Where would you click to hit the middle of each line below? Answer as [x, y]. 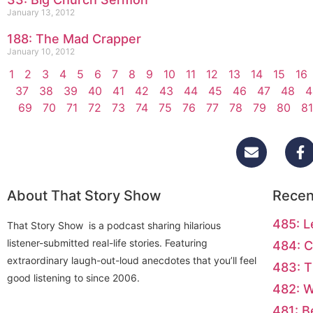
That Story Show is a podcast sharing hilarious [114, 225]
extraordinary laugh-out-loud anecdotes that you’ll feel [132, 260]
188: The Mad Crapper [74, 39]
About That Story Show [84, 196]
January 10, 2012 [41, 51]
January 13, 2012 [41, 12]
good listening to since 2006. [73, 278]
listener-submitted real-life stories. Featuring [107, 243]
